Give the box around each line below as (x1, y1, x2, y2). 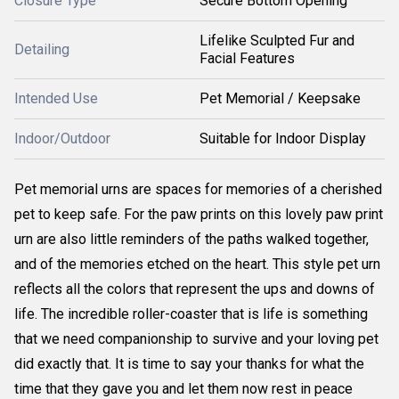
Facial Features (199, 50, 295, 67)
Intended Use (14, 90, 98, 107)
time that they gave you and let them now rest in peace (14, 380, 353, 397)
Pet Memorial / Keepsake (199, 90, 361, 107)
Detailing (14, 41, 69, 58)
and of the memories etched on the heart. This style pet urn (14, 256, 380, 273)
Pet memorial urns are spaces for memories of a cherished (14, 181, 382, 198)
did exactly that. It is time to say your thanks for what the (14, 355, 364, 372)
